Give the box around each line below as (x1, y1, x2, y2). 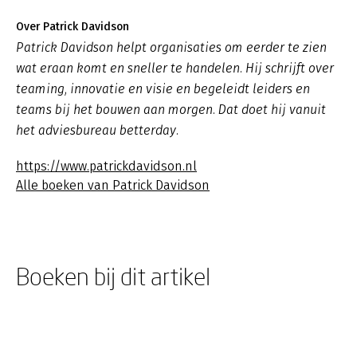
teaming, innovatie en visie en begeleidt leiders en (16, 80, 310, 96)
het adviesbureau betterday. (16, 122, 178, 138)
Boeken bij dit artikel (16, 261, 210, 290)
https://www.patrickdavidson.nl (16, 158, 197, 174)
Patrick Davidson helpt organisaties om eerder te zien (16, 39, 327, 55)
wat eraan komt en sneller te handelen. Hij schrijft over (16, 60, 334, 76)
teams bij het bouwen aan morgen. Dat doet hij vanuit (16, 101, 326, 117)
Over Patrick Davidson (16, 19, 129, 33)
